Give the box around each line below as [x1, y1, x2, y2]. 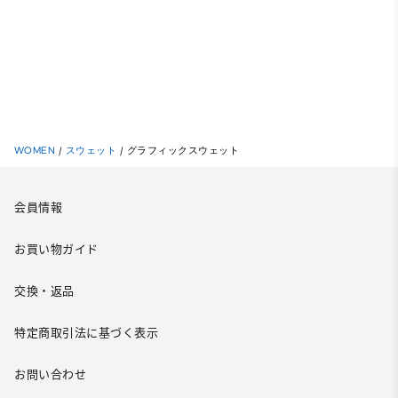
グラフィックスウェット [126, 144, 240, 156]
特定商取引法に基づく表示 [14, 326, 158, 339]
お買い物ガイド [14, 243, 99, 256]
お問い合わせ [14, 368, 86, 381]
